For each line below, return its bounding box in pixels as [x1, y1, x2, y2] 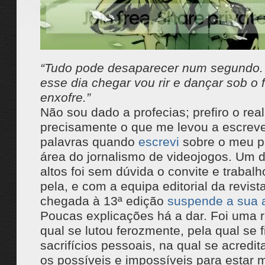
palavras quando [40, 135, 138, 148]
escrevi [138, 135, 179, 148]
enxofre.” [40, 91, 91, 104]
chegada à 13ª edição [40, 194, 167, 208]
